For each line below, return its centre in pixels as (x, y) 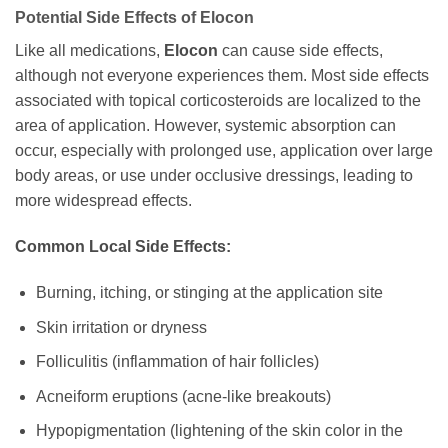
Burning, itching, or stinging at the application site (209, 292)
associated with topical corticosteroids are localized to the (218, 101)
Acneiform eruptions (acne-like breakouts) (183, 396)
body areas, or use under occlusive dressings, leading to (214, 176)
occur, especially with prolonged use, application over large (224, 151)
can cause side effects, (300, 51)
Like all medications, (89, 51)
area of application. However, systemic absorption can (205, 126)
